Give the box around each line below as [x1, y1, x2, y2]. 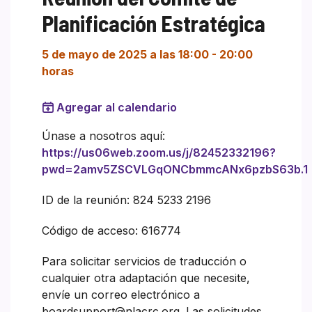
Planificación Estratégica [42, 9, 265, 36]
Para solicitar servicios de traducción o [42, 253, 247, 268]
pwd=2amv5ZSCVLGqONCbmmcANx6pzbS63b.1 [42, 162, 308, 176]
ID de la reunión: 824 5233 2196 [42, 192, 211, 207]
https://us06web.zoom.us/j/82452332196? [42, 145, 276, 159]
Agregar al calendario [56, 100, 177, 114]
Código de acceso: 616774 [42, 223, 181, 237]
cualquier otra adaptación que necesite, [42, 270, 250, 285]
